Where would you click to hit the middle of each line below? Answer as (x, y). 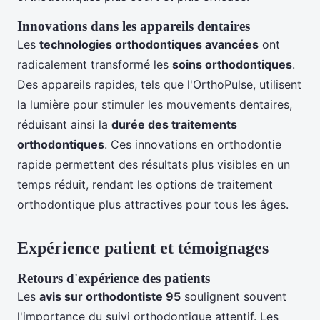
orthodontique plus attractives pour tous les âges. (153, 205)
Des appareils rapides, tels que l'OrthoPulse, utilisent (159, 85)
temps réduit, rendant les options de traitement (145, 185)
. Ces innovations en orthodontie (193, 145)
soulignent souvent (234, 297)
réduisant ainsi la (64, 125)
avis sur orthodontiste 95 (110, 297)
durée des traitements (174, 125)
